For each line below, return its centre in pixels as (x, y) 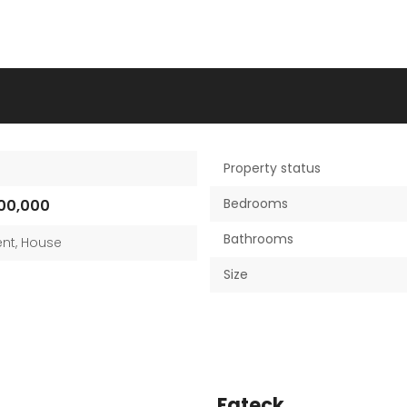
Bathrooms (258, 239)
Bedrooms (256, 203)
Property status (272, 168)
